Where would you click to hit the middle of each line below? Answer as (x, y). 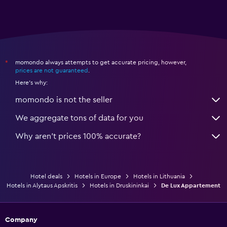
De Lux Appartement (191, 185)
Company (21, 220)
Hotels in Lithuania (159, 176)
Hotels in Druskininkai (119, 185)
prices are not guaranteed (52, 70)
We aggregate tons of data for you (79, 118)
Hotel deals (46, 176)
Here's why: (31, 82)
